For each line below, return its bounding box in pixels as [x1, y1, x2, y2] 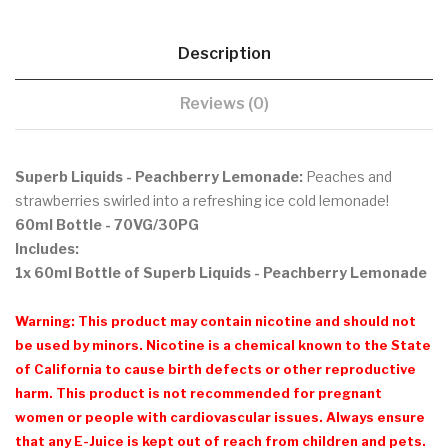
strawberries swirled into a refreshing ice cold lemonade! [15, 191, 389, 209]
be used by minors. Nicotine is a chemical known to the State [15, 336, 431, 353]
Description [177, 43, 271, 63]
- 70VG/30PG [102, 215, 199, 233]
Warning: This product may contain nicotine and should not [15, 312, 416, 329]
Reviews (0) [179, 93, 269, 113]
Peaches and [303, 167, 392, 185]
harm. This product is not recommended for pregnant [15, 384, 382, 401]
